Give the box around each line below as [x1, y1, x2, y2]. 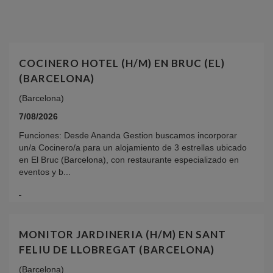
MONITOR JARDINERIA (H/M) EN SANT [19, 227, 226, 241]
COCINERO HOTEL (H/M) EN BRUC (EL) [19, 56, 225, 69]
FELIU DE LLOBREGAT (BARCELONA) [19, 243, 214, 256]
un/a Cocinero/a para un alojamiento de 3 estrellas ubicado [19, 142, 247, 152]
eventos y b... [19, 166, 71, 177]
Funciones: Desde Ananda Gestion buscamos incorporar [19, 130, 237, 140]
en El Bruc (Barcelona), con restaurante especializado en [19, 154, 239, 165]
